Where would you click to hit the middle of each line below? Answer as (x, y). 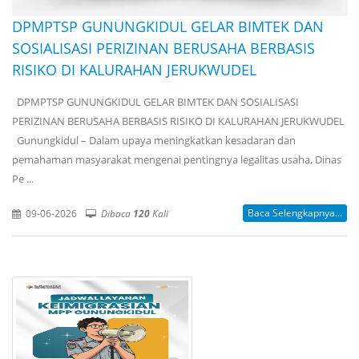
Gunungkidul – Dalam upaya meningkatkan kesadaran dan (154, 140)
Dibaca (117, 213)
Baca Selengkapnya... (295, 212)
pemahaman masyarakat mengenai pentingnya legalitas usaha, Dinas (177, 159)
